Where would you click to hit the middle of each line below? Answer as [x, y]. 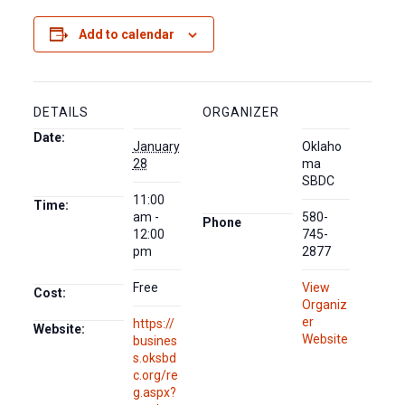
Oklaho [322, 146]
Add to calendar [127, 34]
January [156, 146]
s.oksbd [154, 358]
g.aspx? [154, 392]
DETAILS [61, 112]
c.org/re [155, 375]
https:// [153, 324]
